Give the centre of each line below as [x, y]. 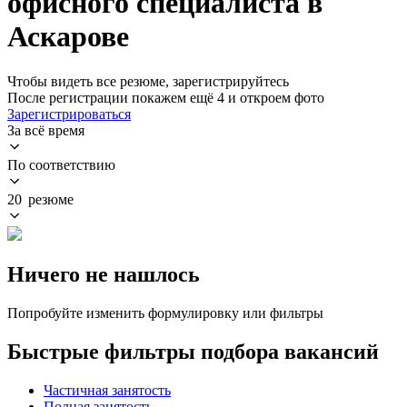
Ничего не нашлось [104, 274]
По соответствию [61, 164]
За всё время [46, 130]
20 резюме [40, 199]
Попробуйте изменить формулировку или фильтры [165, 313]
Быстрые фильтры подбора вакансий [193, 351]
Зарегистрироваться [69, 114]
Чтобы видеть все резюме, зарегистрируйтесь [148, 81]
